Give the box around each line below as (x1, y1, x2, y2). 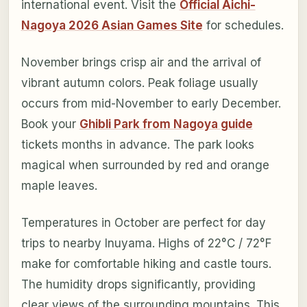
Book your (21, 116, 79, 131)
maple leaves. (21, 178, 97, 193)
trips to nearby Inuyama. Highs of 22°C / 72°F (21, 236, 271, 250)
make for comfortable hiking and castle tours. (21, 256, 271, 271)
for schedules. (202, 18, 284, 32)
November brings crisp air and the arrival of (21, 55, 261, 69)
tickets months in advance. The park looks (21, 137, 254, 151)
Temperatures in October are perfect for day (21, 215, 266, 230)
